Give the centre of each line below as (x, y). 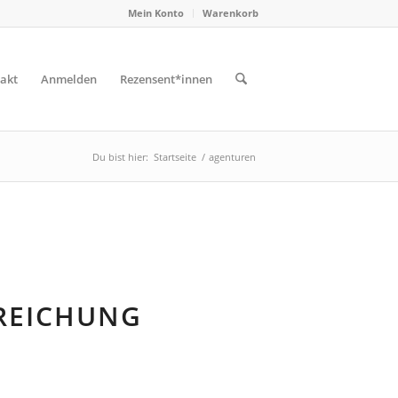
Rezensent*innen (166, 79)
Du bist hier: (120, 157)
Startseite (175, 157)
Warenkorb (231, 13)
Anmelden (68, 79)
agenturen (232, 157)
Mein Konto (156, 13)
